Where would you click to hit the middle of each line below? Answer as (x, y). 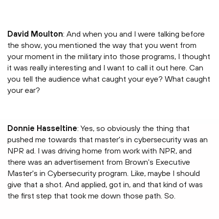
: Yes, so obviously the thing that (133, 128)
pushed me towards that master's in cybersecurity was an (108, 140)
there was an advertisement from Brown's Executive (99, 162)
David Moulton (35, 34)
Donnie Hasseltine (42, 128)
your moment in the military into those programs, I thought (109, 56)
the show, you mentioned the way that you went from (102, 45)
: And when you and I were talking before (134, 34)
